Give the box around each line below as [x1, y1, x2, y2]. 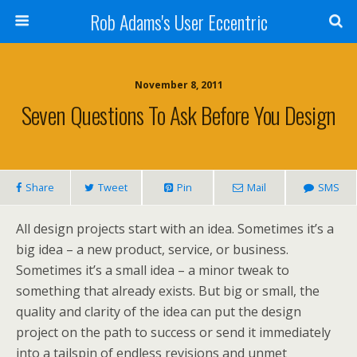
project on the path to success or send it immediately [16, 324, 331, 341]
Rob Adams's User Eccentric [89, 7, 268, 36]
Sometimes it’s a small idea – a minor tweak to [16, 261, 289, 279]
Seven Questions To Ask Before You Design [21, 98, 336, 131]
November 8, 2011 [134, 78, 223, 92]
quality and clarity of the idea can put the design [16, 303, 301, 320]
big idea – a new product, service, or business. [16, 241, 288, 258]
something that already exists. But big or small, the [16, 282, 320, 300]
